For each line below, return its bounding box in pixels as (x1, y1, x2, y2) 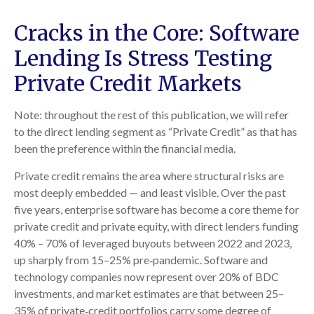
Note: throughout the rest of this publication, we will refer (14, 107, 289, 121)
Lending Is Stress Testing (14, 44, 272, 71)
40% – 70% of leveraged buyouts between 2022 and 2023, (14, 235, 292, 250)
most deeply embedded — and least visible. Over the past (14, 185, 286, 199)
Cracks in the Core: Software (14, 19, 299, 46)
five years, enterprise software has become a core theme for (14, 202, 299, 216)
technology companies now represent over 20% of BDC (14, 269, 279, 283)
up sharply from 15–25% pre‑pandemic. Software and (14, 252, 268, 266)
